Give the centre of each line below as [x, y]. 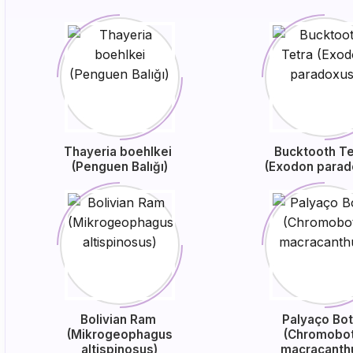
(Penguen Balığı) [119, 167]
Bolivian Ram [119, 320]
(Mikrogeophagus [119, 334]
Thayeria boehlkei [120, 152]
